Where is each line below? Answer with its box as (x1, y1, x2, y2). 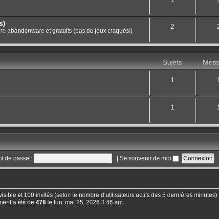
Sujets (163, 58, 182, 66)
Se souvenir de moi (120, 154, 173, 162)
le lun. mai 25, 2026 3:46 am (45, 199, 123, 206)
